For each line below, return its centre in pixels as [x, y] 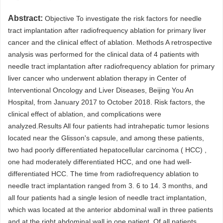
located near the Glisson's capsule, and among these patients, [106, 138]
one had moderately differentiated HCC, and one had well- [100, 162]
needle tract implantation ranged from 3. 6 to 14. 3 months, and [108, 186]
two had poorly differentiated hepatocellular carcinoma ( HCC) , [107, 150]
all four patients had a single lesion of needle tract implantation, [107, 198]
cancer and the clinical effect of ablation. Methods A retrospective [110, 43]
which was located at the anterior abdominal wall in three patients [111, 210]
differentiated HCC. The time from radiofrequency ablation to [103, 174]
